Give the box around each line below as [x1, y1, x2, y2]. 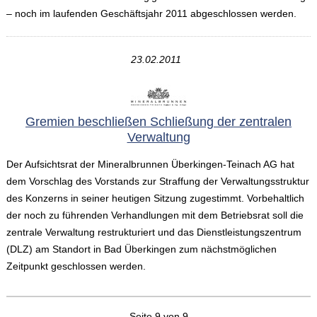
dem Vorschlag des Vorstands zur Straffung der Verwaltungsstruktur [6, 175, 309, 188]
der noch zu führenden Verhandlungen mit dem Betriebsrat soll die [6, 209, 304, 221]
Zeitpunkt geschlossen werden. [6, 260, 146, 272]
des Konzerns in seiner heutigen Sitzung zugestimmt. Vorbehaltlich [6, 192, 304, 204]
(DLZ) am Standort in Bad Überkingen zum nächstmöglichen [6, 243, 277, 255]
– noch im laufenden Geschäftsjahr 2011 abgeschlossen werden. [6, 8, 296, 20]
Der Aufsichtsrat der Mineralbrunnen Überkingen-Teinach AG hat [6, 158, 294, 171]
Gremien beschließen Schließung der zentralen [25, 115, 292, 129]
